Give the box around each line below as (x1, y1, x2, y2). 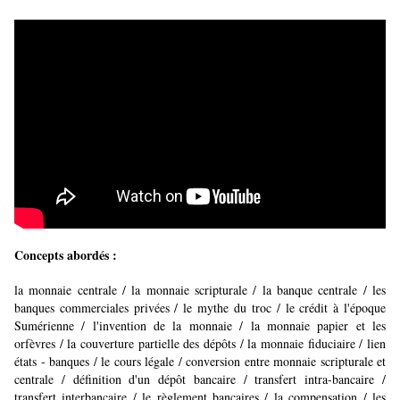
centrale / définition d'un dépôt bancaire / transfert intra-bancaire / (14, 371, 386, 388)
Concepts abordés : (14, 246, 117, 265)
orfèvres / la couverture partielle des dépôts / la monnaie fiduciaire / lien (14, 335, 386, 353)
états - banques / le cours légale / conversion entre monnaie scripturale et (14, 353, 386, 371)
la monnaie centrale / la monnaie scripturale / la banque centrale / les (14, 281, 386, 299)
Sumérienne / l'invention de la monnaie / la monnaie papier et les (14, 317, 386, 335)
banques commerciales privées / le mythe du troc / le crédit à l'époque (14, 299, 386, 317)
